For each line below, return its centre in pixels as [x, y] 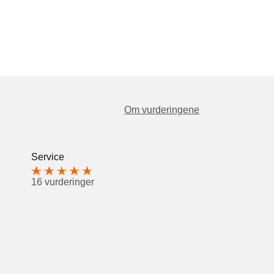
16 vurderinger [63, 182]
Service [48, 157]
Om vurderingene [162, 110]
